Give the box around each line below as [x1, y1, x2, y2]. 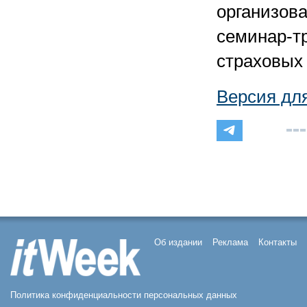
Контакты [258, 237, 297, 247]
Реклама [212, 237, 248, 247]
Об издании [154, 237, 202, 247]
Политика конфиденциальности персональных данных [10, 290, 237, 301]
